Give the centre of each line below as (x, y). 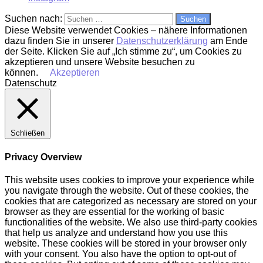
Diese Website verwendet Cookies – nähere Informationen (126, 31)
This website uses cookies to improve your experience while (129, 180)
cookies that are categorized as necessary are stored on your (131, 201)
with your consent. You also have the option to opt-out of (120, 254)
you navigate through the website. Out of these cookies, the (127, 190)
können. (21, 73)
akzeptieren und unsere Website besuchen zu (100, 62)
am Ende (228, 41)
